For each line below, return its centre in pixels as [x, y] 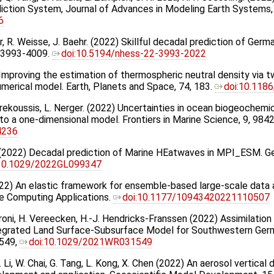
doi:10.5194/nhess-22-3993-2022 [134, 54]
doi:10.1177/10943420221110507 [196, 198]
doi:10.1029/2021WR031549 [91, 242]
